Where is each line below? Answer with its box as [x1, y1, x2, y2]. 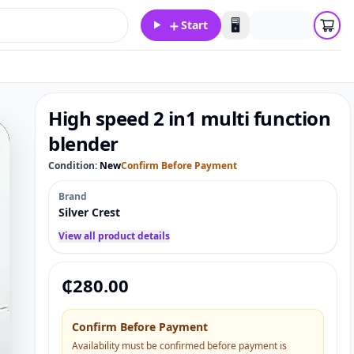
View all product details [58, 229, 170, 243]
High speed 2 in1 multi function [48, 105, 331, 131]
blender [48, 130, 119, 156]
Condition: [48, 159, 100, 172]
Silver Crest [58, 205, 120, 220]
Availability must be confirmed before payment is [72, 339, 287, 352]
